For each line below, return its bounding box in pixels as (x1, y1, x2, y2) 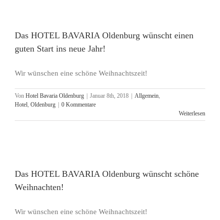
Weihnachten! (15, 182, 64, 192)
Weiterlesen (179, 110, 205, 117)
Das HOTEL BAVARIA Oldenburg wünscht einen (15, 30, 193, 40)
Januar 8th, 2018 (90, 92, 129, 99)
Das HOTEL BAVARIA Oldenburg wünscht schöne (15, 169, 199, 179)
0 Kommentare (61, 101, 96, 108)
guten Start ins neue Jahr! (15, 44, 106, 54)
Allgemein (135, 92, 159, 99)
